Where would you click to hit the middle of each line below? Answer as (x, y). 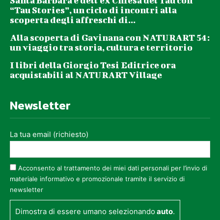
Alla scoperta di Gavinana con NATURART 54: (110, 38)
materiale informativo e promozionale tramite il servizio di (97, 179)
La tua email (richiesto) (49, 135)
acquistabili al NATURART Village (86, 75)
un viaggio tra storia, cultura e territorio (101, 48)
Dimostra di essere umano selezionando (85, 212)
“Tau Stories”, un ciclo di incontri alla (93, 10)
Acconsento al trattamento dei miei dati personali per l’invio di (113, 168)
